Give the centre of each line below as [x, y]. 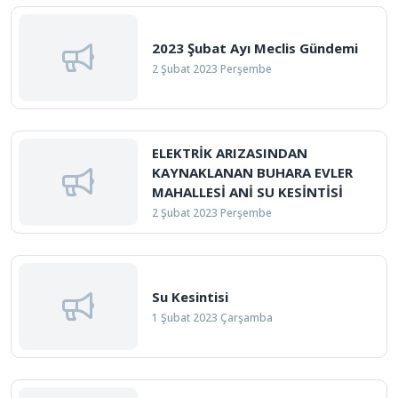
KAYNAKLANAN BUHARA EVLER [252, 172]
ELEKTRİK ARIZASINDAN [230, 153]
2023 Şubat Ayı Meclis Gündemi [255, 48]
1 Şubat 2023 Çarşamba [212, 318]
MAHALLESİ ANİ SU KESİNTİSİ [247, 192]
